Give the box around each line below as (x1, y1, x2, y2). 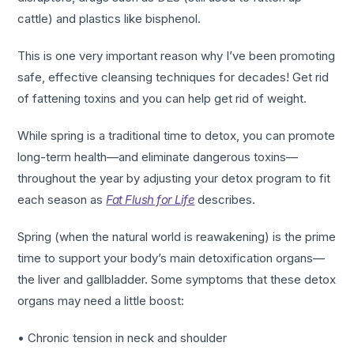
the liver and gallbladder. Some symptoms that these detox (17, 272, 337, 288)
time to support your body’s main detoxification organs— (17, 250, 326, 266)
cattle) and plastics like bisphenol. (17, 11, 201, 27)
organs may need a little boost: (17, 293, 185, 309)
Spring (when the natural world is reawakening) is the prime (17, 229, 337, 245)
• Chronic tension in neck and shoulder (17, 330, 228, 346)
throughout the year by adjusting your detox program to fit (17, 171, 331, 186)
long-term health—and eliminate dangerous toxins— (17, 149, 299, 165)
